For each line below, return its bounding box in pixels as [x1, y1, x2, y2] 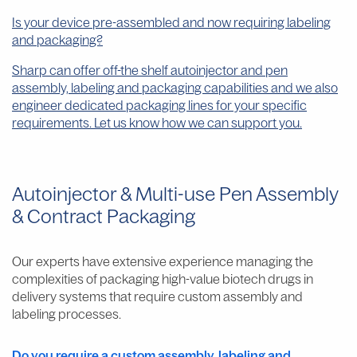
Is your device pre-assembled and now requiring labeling [12, 14, 331, 30]
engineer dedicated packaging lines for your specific [12, 97, 307, 113]
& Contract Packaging [12, 204, 195, 228]
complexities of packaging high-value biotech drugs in [12, 271, 313, 287]
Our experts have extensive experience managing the [12, 253, 313, 269]
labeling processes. [12, 306, 121, 322]
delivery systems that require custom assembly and [12, 288, 303, 304]
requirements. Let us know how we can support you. [12, 115, 302, 131]
